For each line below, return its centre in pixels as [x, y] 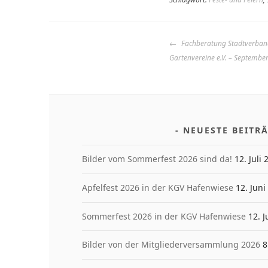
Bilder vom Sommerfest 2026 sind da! [157, 159]
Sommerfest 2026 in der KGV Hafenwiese [164, 216]
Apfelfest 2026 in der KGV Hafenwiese [157, 187]
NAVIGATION [217, 57]
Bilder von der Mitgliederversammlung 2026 [171, 245]
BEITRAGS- [209, 42]
